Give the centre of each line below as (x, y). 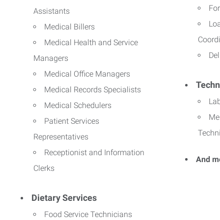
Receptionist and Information (94, 152)
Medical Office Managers (87, 74)
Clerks (44, 168)
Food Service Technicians (88, 214)
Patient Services (72, 121)
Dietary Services (64, 197)
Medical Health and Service (91, 42)
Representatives (61, 137)
